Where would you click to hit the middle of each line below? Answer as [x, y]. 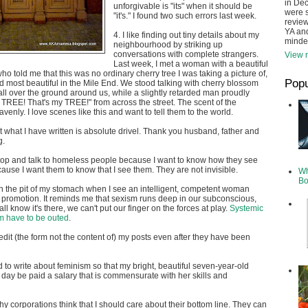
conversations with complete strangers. [186, 54]
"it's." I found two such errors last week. [185, 16]
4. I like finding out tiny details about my [186, 35]
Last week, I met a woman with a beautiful [191, 64]
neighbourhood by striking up [168, 45]
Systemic [246, 208]
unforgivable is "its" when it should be [183, 6]
